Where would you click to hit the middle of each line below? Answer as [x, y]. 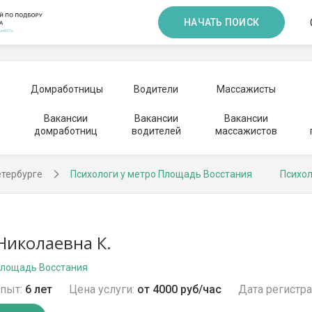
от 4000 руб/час [179, 289]
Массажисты [246, 89]
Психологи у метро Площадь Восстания [161, 174]
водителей [156, 131]
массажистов [246, 131]
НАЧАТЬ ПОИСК [221, 22]
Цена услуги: [102, 289]
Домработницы [67, 89]
